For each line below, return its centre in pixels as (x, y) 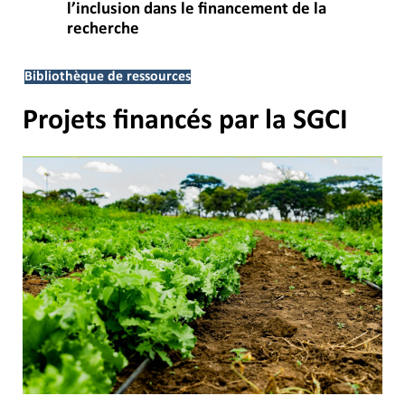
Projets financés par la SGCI (185, 122)
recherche (103, 30)
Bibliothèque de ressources (108, 77)
